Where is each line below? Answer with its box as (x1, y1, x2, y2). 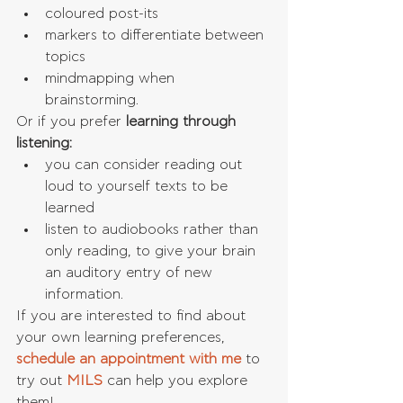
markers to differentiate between (45, 28, 268, 43)
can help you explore (107, 373, 252, 389)
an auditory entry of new (45, 265, 217, 281)
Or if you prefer (16, 114, 126, 130)
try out (16, 373, 67, 389)
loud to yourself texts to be (45, 179, 232, 194)
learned (45, 201, 103, 216)
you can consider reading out (45, 157, 246, 173)
